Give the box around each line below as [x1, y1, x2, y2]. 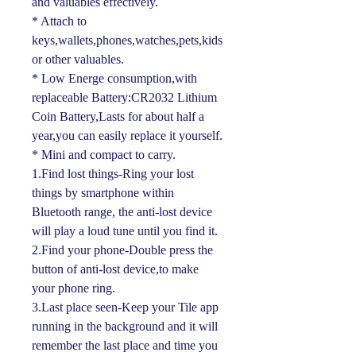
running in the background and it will [32, 319, 218, 333]
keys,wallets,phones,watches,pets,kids [32, 33, 222, 47]
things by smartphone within [32, 185, 174, 199]
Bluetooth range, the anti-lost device [32, 204, 212, 219]
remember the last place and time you [32, 338, 218, 352]
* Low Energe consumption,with [32, 71, 197, 85]
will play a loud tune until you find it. [32, 223, 218, 238]
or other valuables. [32, 52, 124, 66]
